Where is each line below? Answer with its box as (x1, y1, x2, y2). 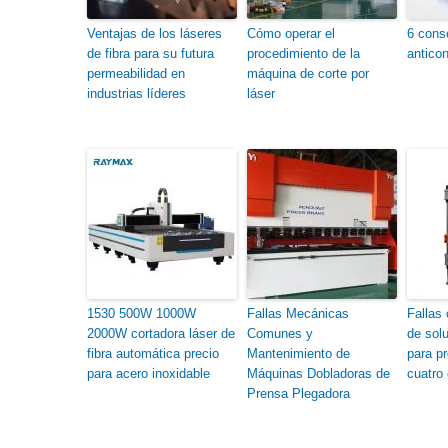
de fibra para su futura (87, 46, 214, 61)
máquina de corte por (247, 66, 369, 81)
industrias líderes (87, 86, 186, 101)
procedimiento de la (247, 46, 360, 61)
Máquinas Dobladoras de (247, 366, 390, 381)
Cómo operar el (247, 26, 335, 41)
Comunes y (247, 326, 313, 341)
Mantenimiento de (247, 346, 350, 361)
